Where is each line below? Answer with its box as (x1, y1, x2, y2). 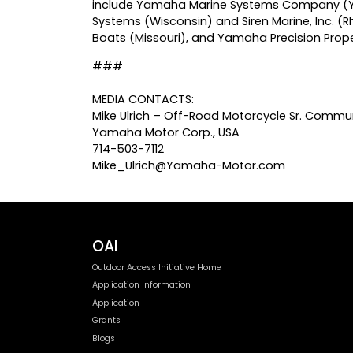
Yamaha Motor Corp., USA (92, 124, 240, 141)
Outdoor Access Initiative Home (92, 261, 221, 273)
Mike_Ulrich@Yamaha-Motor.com (92, 158, 285, 174)
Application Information (92, 279, 191, 292)
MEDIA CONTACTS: (92, 91, 194, 108)
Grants (92, 314, 121, 327)
